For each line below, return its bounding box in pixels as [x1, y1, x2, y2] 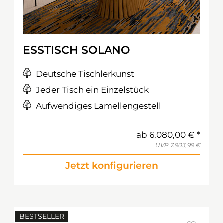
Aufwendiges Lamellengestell [36, 101, 161, 111]
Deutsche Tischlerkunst [36, 69, 134, 79]
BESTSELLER [19, 212, 64, 221]
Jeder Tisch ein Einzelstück [36, 85, 149, 95]
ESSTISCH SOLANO [23, 43, 130, 57]
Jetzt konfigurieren [65, 160, 158, 171]
